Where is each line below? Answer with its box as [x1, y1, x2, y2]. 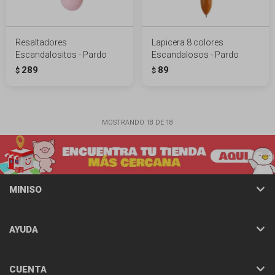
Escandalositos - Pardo [15, 49, 107, 60]
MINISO [9, 184, 42, 195]
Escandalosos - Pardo [151, 49, 239, 60]
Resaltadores [15, 37, 67, 47]
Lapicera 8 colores [151, 37, 223, 47]
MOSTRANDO [102, 118, 146, 126]
